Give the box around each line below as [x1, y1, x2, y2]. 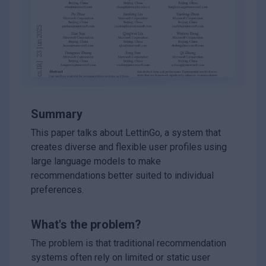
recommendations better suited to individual [31, 170, 214, 182]
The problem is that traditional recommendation [31, 237, 226, 249]
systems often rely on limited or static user [31, 252, 210, 264]
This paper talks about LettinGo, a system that [31, 127, 221, 139]
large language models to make [31, 156, 161, 167]
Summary [31, 107, 83, 122]
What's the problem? [31, 217, 141, 232]
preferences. [31, 184, 84, 196]
